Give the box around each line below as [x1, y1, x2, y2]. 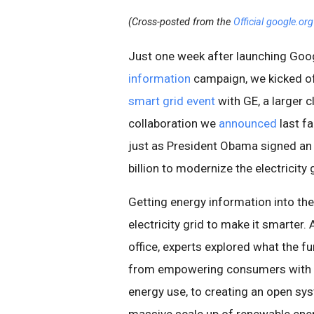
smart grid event [128, 94, 215, 108]
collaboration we [128, 116, 219, 130]
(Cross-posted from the [128, 16, 233, 28]
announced [219, 116, 277, 130]
